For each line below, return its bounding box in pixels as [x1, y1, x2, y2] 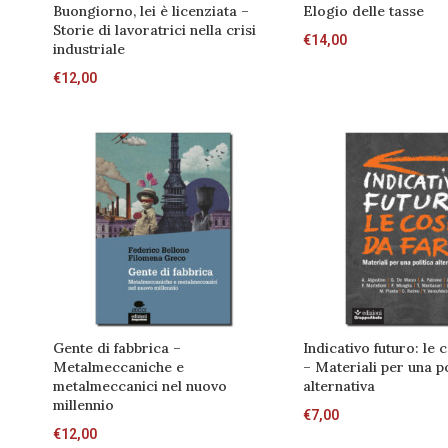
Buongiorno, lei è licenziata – [52, 2, 249, 21]
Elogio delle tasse [303, 2, 425, 21]
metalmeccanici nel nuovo [52, 376, 227, 395]
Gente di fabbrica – [52, 338, 181, 357]
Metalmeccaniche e [52, 357, 184, 376]
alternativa [303, 376, 376, 395]
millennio [52, 395, 114, 414]
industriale [52, 40, 125, 59]
